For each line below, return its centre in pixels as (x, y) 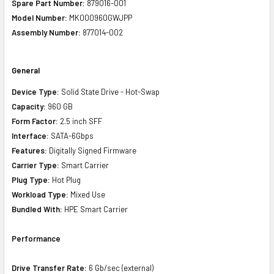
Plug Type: (31, 180)
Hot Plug (65, 180)
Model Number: (39, 17)
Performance (36, 238)
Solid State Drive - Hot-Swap (109, 91)
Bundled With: (37, 209)
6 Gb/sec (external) (120, 268)
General (26, 70)
